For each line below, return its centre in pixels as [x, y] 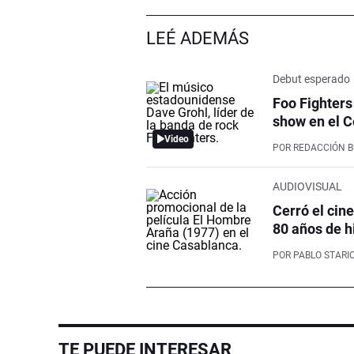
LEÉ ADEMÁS [198, 38]
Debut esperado [312, 79]
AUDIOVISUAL [308, 186]
